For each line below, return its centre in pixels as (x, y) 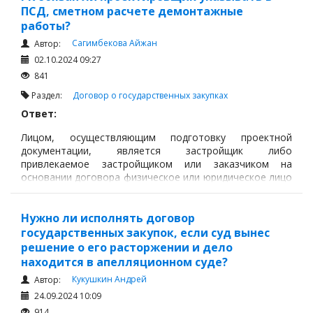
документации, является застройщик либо (156, 150)
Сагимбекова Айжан (115, 43)
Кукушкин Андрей (109, 279)
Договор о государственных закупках (150, 95)
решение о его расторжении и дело (127, 247)
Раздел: (51, 95)
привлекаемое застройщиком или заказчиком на (156, 163)
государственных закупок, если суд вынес (145, 233)
